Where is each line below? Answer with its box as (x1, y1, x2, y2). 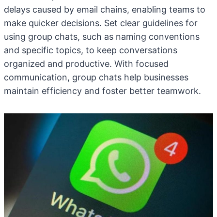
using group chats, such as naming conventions (4, 31, 200, 42)
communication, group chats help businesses (4, 72, 188, 82)
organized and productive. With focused (4, 59, 169, 69)
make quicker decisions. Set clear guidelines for (4, 18, 198, 28)
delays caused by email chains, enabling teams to (4, 4, 205, 15)
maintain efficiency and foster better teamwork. (4, 86, 201, 96)
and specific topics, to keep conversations (4, 45, 177, 55)
